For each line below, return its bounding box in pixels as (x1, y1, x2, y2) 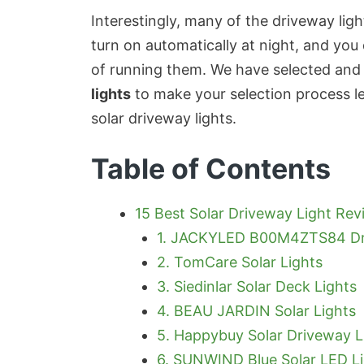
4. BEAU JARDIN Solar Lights (157, 301, 356, 319)
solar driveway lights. (91, 109, 236, 127)
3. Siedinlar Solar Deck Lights (157, 277, 357, 295)
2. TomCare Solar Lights (157, 253, 323, 271)
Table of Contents (91, 151, 331, 185)
